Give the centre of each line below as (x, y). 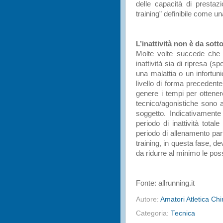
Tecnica (183, 213)
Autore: (148, 199)
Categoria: (153, 213)
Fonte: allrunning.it (165, 183)
